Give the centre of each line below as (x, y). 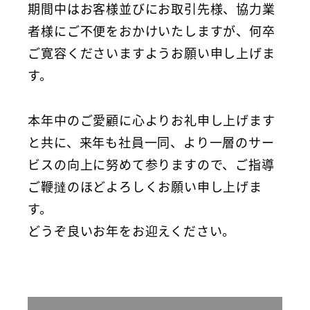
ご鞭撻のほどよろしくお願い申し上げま (145, 186)
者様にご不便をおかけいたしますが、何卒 (152, 31)
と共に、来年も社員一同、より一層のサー (151, 142)
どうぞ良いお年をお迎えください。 (132, 230)
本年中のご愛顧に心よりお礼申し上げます (152, 119)
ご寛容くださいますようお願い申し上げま (152, 53)
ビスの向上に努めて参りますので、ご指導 (151, 164)
